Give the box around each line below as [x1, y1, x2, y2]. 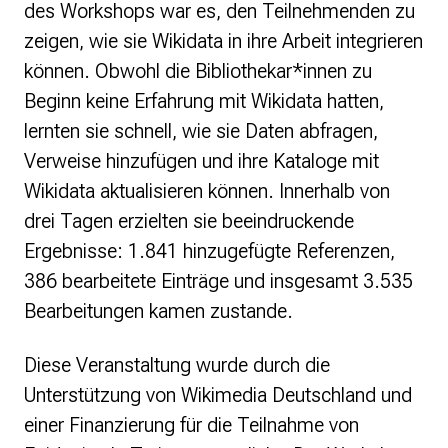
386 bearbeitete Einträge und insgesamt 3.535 [24, 269, 413, 294]
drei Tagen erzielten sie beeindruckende [24, 209, 354, 234]
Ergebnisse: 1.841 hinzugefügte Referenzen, [24, 239, 395, 264]
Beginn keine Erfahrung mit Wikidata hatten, [24, 89, 384, 114]
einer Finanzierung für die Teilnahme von [24, 413, 359, 438]
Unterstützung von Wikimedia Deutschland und [24, 383, 412, 408]
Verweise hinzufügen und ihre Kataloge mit [24, 149, 379, 174]
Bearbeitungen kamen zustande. [24, 299, 293, 324]
